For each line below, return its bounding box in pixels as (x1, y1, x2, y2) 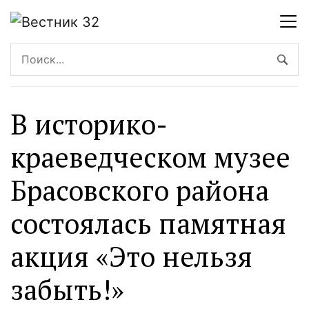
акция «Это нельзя (10, 237, 252, 275)
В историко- (10, 105, 168, 142)
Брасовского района (10, 171, 269, 208)
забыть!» (10, 270, 124, 308)
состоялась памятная (10, 204, 286, 241)
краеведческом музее (10, 138, 290, 175)
